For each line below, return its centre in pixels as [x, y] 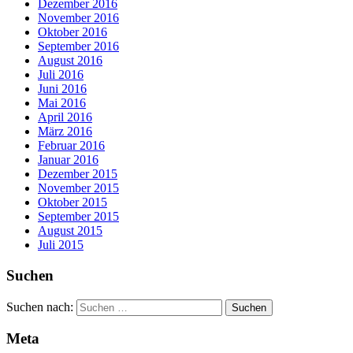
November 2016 [78, 18]
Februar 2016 [71, 146]
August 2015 [70, 231]
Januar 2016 [68, 160]
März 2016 [65, 132]
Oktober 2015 [72, 203]
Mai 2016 [62, 103]
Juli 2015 [61, 245]
